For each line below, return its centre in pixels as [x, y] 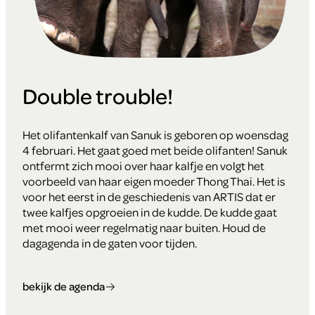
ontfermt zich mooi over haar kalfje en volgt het [143, 165]
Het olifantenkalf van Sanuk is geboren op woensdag [155, 134]
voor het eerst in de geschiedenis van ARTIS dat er [149, 196]
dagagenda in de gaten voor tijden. [110, 243]
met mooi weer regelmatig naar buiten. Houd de [144, 227]
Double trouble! [98, 96]
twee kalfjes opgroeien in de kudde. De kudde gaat [150, 212]
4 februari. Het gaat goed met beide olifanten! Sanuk [155, 150]
